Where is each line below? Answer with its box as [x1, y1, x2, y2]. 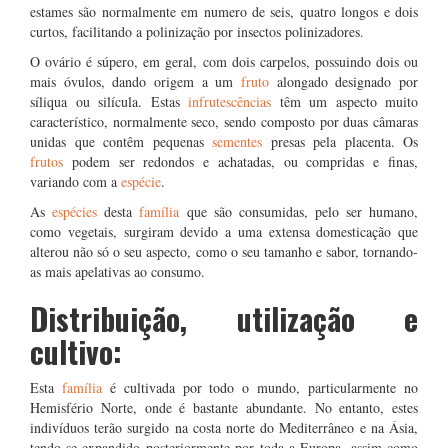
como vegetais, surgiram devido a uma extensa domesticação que [30, 222, 418, 241]
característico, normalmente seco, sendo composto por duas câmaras [30, 112, 418, 131]
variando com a [30, 172, 121, 191]
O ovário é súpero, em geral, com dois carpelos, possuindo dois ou [30, 52, 418, 71]
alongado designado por [276, 72, 419, 91]
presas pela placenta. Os [270, 132, 418, 151]
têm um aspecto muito [279, 92, 418, 111]
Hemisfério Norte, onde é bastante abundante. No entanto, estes [30, 398, 418, 417]
